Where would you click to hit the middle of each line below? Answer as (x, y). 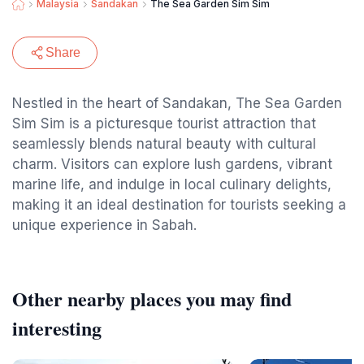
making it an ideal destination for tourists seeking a (179, 205)
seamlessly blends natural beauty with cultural (164, 144)
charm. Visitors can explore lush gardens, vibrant (172, 164)
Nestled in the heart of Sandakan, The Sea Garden (177, 103)
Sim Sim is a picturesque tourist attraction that (164, 123)
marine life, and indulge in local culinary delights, (172, 184)
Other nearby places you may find (152, 299)
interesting (57, 328)
